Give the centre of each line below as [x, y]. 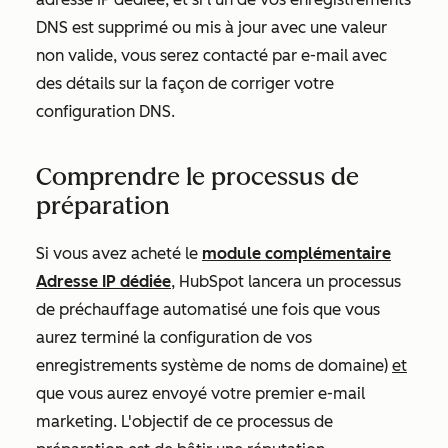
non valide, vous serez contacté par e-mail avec [211, 56]
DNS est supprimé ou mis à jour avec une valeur [211, 28]
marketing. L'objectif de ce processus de [184, 422]
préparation [103, 206]
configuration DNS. [105, 112]
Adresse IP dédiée [103, 282]
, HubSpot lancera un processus [286, 282]
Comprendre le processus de [197, 177]
